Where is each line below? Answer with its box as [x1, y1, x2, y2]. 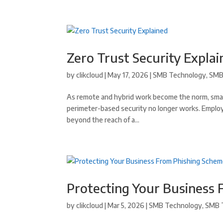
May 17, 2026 [108, 71, 149, 79]
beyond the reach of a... [67, 115, 140, 124]
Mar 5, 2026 [108, 201, 145, 210]
